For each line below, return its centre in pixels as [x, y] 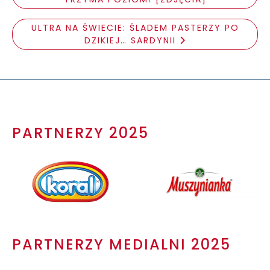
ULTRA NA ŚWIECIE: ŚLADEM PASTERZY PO [135, 27]
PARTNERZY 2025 [80, 133]
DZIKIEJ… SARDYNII [132, 40]
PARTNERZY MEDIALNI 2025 [121, 244]
